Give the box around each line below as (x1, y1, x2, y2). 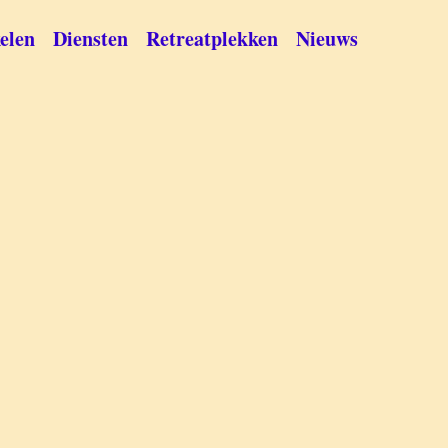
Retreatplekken (146, 24, 278, 53)
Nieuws (296, 24, 358, 53)
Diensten (53, 24, 128, 53)
